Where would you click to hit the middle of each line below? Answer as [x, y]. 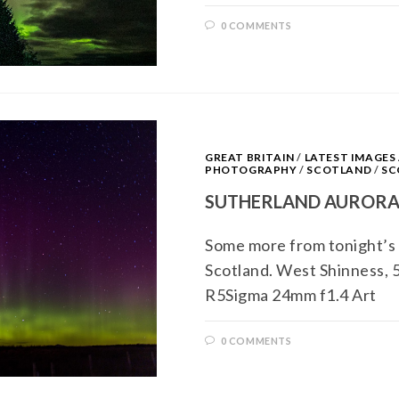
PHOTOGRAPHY [251, 169]
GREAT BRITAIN [250, 157]
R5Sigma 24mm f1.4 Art [291, 294]
